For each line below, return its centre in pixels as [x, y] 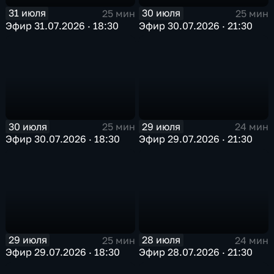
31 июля [27, 13]
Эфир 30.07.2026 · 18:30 [63, 139]
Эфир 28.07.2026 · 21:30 [196, 252]
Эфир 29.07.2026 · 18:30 [63, 252]
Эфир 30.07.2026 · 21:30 [196, 25]
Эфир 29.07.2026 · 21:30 [196, 139]
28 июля [161, 240]
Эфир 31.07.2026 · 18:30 [62, 25]
